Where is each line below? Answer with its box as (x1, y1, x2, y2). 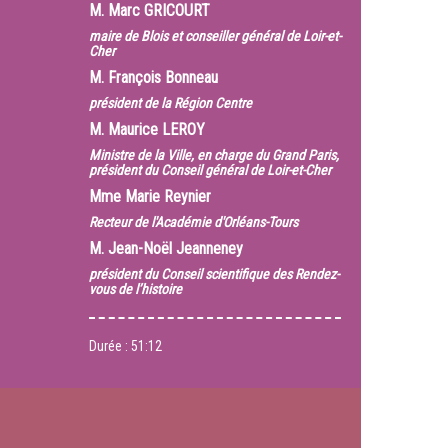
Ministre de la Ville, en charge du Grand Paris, (88, 147, 339, 163)
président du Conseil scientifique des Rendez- (88, 266, 339, 282)
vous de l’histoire (88, 281, 182, 297)
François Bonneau (107, 68, 218, 87)
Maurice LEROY (107, 120, 205, 139)
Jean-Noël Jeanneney (107, 239, 243, 258)
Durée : (88, 338, 131, 354)
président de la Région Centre (88, 95, 252, 111)
